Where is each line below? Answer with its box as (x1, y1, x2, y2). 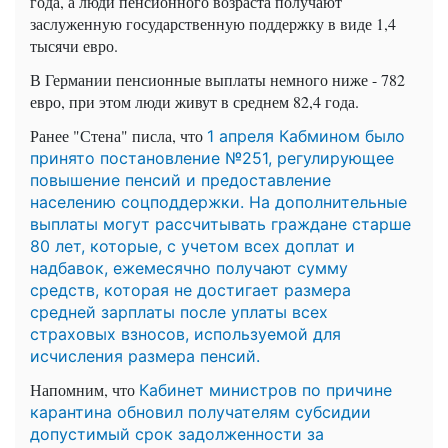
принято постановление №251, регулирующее (30, 147, 394, 168)
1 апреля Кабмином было (207, 125, 405, 146)
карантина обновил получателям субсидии (30, 401, 371, 422)
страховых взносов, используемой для (30, 323, 341, 344)
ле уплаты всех (208, 301, 328, 322)
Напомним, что (30, 378, 139, 400)
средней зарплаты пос (30, 301, 208, 322)
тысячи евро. (30, 34, 118, 56)
